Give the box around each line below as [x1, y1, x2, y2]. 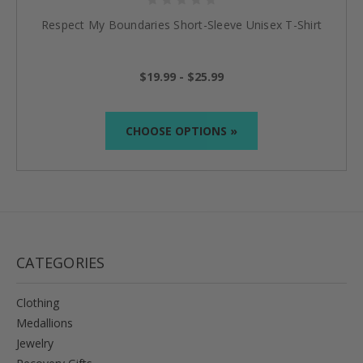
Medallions [16, 314, 73, 331]
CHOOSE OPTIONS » [126, 122, 237, 139]
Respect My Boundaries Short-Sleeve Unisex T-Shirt [41, 16, 322, 32]
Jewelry [16, 335, 53, 351]
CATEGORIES [16, 252, 105, 272]
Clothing [16, 294, 59, 310]
